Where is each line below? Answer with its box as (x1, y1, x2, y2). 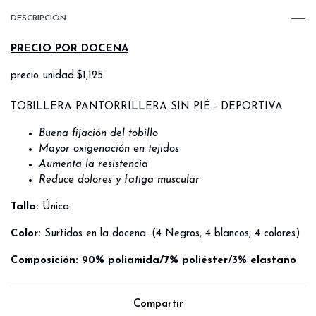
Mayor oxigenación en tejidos (39, 143, 179, 154)
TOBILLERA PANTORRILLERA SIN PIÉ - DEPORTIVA (11, 101, 283, 112)
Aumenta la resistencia (39, 159, 148, 170)
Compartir (133, 298, 183, 310)
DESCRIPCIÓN (11, 13, 66, 23)
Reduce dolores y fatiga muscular (39, 174, 200, 186)
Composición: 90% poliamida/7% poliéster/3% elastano (11, 255, 296, 266)
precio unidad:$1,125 (11, 70, 103, 81)
